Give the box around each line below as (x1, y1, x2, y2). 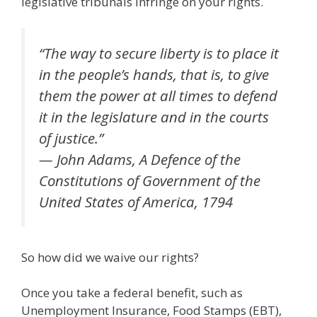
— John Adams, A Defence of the (39, 149, 241, 170)
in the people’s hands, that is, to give (39, 64, 269, 85)
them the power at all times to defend (39, 86, 277, 106)
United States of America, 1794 (39, 192, 233, 212)
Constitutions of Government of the (39, 171, 260, 191)
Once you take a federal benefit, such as (21, 284, 243, 301)
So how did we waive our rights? (21, 248, 199, 265)
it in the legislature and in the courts (39, 107, 269, 127)
